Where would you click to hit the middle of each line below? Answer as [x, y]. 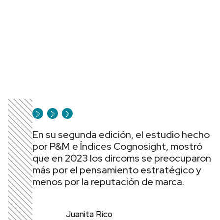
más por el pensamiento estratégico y [117, 170]
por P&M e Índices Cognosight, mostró [117, 146]
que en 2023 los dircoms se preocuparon [122, 158]
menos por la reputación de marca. [108, 182]
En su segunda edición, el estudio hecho [121, 135]
